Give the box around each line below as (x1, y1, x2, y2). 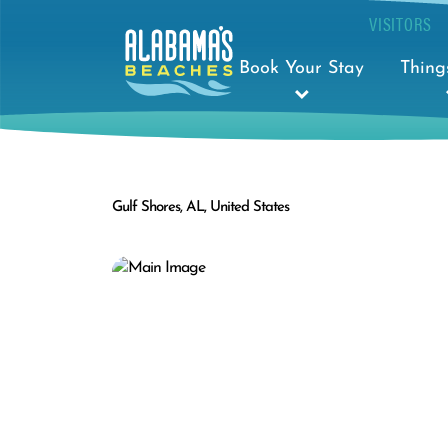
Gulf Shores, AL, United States (112, 200, 289, 215)
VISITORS (369, 11, 432, 36)
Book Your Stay (239, 59, 364, 78)
